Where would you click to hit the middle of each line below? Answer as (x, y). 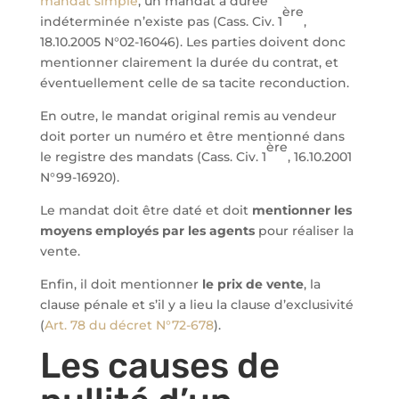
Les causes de (159, 366)
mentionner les (301, 210)
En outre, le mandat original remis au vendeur (188, 116)
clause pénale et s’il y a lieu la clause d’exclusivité (196, 305)
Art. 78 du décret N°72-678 (129, 325)
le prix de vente (252, 284)
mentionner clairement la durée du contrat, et (189, 62)
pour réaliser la (305, 231)
